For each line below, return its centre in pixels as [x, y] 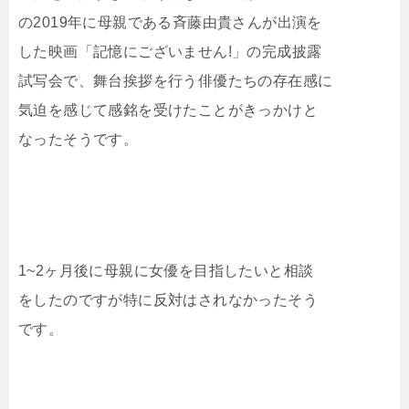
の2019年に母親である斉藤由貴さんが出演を [170, 23]
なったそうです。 [79, 140]
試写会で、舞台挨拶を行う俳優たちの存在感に [176, 81]
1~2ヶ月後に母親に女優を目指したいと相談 [166, 271]
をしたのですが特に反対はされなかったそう [168, 300]
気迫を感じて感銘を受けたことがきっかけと [168, 110]
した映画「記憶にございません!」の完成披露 [170, 52]
